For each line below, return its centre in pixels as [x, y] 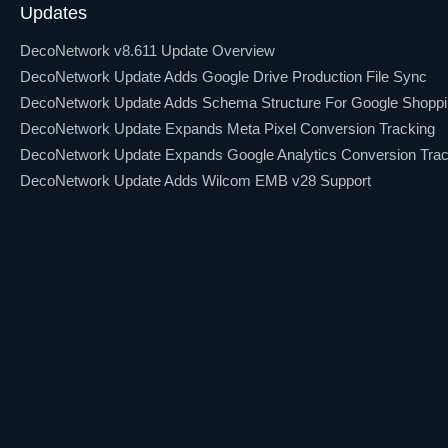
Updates [53, 13]
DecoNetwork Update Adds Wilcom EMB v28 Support [195, 181]
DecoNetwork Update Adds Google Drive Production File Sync [223, 77]
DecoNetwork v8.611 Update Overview [147, 51]
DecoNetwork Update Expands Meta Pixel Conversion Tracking [227, 129]
